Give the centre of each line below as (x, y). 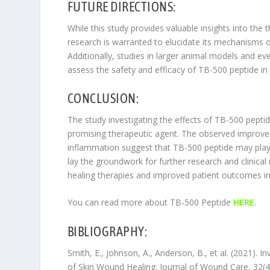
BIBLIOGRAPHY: (107, 231)
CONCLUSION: (103, 98)
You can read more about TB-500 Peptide (150, 202)
